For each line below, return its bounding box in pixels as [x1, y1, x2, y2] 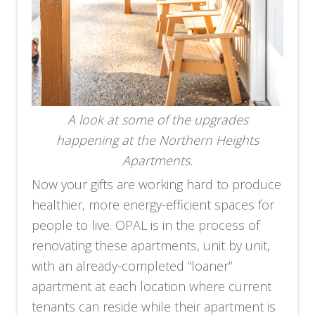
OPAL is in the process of [115, 216, 260, 233]
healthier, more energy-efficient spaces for [32, 195, 275, 213]
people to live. [32, 216, 112, 233]
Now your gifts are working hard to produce [32, 175, 282, 193]
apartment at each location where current [32, 277, 272, 295]
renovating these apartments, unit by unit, [32, 236, 271, 254]
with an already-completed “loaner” [32, 257, 233, 274]
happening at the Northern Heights [56, 131, 259, 148]
